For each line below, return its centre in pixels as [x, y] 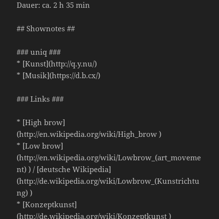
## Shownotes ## [46, 29]
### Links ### [40, 99]
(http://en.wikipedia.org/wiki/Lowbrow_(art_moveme [109, 158]
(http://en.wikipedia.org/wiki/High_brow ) [89, 134]
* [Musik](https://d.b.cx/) [59, 76]
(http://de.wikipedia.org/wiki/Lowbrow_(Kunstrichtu [108, 181]
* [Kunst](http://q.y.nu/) [57, 64]
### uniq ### [39, 52]
